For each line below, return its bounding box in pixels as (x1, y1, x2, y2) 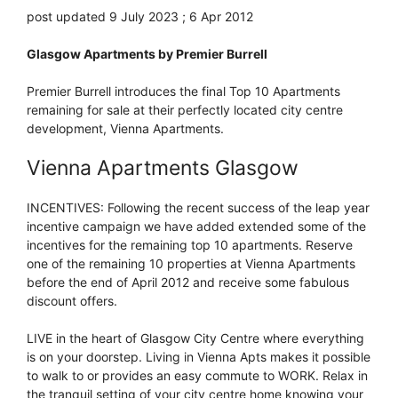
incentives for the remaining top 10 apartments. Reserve (27, 236, 353, 252)
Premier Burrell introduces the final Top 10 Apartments (27, 83, 340, 99)
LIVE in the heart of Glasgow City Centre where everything (27, 330, 364, 346)
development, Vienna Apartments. (27, 120, 224, 136)
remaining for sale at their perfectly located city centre (27, 101, 343, 117)
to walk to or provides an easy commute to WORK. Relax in (27, 367, 368, 383)
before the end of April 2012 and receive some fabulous (27, 274, 349, 290)
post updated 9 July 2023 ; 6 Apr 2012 (27, 8, 253, 24)
